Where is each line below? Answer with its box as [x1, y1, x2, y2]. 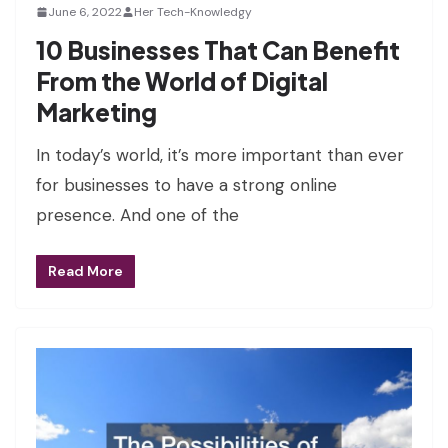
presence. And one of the [36, 203, 239, 226]
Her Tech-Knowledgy [134, 3, 252, 20]
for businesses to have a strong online [36, 173, 337, 196]
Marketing [36, 96, 157, 127]
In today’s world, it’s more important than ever [36, 143, 404, 166]
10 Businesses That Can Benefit [36, 34, 400, 65]
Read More [48, 262, 123, 281]
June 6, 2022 [48, 3, 122, 20]
